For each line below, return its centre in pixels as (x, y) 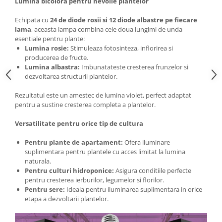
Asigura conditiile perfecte (153, 171)
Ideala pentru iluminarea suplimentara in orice (134, 190)
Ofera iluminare (146, 142)
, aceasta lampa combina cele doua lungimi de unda (107, 29)
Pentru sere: (45, 190)
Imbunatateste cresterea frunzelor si (134, 67)
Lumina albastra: (52, 67)
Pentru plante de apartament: (74, 142)
